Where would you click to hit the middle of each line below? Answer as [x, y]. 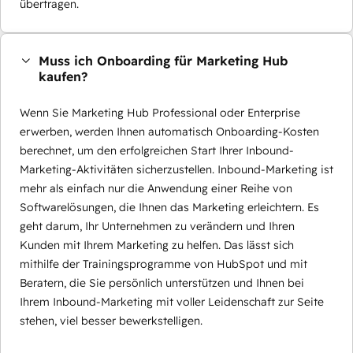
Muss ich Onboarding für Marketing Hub [163, 61]
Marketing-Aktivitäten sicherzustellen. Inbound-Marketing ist [176, 170]
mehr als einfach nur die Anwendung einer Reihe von [156, 189]
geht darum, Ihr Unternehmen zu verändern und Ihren [157, 227]
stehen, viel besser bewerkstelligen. [111, 321]
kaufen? [63, 77]
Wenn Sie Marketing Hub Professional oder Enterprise [160, 113]
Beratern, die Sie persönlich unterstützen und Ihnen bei [162, 283]
